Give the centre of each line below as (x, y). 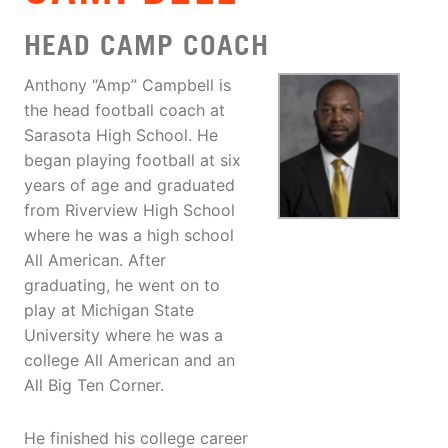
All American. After (95, 260)
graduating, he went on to (122, 285)
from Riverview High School (129, 210)
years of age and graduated (129, 185)
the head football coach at (124, 110)
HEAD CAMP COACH (146, 45)
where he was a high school (129, 235)
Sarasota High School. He (121, 135)
